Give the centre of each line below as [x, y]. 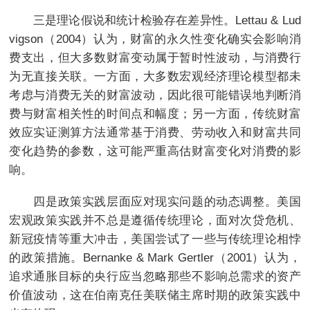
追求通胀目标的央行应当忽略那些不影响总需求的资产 [155, 276]
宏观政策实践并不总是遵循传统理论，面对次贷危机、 [155, 220]
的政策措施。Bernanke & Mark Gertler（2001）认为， [155, 258]
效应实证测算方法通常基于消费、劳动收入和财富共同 [155, 133]
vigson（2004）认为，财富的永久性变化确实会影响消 [155, 39]
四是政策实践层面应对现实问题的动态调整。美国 [155, 202]
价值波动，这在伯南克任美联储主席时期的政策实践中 [155, 295]
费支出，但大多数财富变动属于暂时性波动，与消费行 [155, 58]
